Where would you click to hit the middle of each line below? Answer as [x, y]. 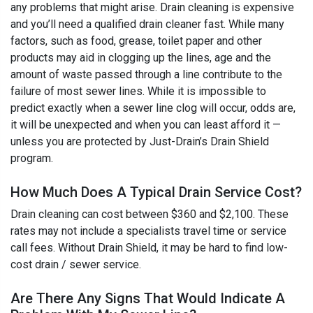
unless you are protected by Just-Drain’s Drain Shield [140, 142]
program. [32, 159]
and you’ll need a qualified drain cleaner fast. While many [147, 24]
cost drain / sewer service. [76, 265]
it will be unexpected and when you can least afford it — [146, 125]
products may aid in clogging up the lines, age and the [141, 58]
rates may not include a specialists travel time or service [148, 231]
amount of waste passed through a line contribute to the [146, 75]
